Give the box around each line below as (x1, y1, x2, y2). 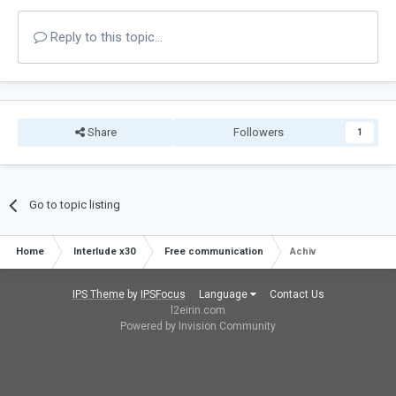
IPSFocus (140, 288, 186, 301)
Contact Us (269, 288, 324, 301)
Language (198, 288, 250, 301)
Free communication (164, 246, 263, 258)
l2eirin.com (171, 304, 225, 317)
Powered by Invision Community (120, 320, 276, 333)
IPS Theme (72, 288, 125, 301)
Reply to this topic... (47, 29, 163, 46)
